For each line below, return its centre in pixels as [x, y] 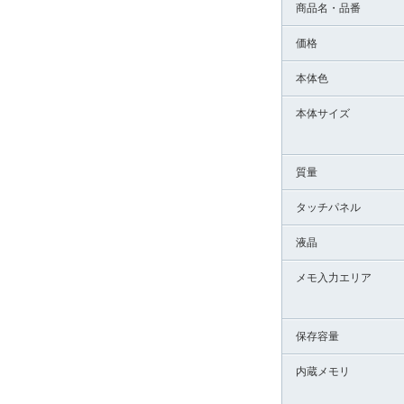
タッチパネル [328, 207]
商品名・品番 [328, 8]
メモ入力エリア [334, 278]
